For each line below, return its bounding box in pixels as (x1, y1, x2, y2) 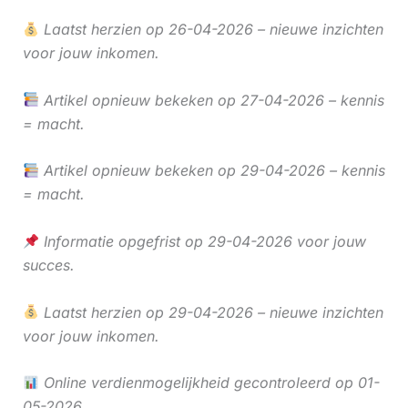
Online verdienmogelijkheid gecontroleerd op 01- (38, 373, 380, 393)
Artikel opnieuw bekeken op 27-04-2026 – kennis (38, 90, 384, 109)
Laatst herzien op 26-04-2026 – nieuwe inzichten (38, 20, 383, 39)
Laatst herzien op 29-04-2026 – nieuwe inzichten (38, 302, 383, 321)
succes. (22, 256, 75, 275)
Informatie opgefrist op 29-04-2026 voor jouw (38, 232, 366, 251)
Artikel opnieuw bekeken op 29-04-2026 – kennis (38, 161, 385, 180)
